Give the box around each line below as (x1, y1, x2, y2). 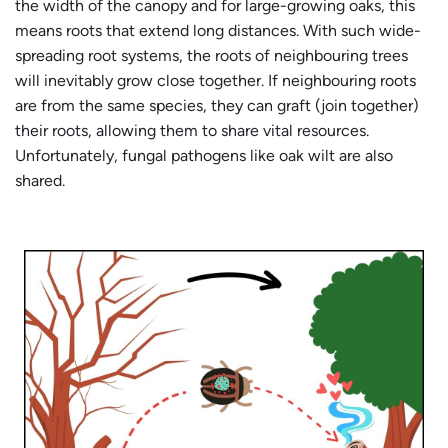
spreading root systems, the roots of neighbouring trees (15, 45, 408, 65)
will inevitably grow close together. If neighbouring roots (15, 70, 416, 90)
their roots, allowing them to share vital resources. (15, 120, 369, 140)
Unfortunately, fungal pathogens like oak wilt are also (15, 145, 393, 165)
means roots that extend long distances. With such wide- (15, 20, 421, 40)
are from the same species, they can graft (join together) (15, 95, 419, 115)
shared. (15, 170, 65, 190)
